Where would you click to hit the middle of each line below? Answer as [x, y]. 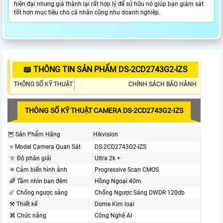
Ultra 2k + [108, 159]
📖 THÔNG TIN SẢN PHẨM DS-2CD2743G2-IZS [105, 70]
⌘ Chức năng [28, 216]
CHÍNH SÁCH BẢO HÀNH [163, 84]
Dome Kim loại [114, 204]
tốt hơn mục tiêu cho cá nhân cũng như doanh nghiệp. [87, 13]
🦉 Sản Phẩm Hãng [34, 135]
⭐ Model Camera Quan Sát [45, 147]
